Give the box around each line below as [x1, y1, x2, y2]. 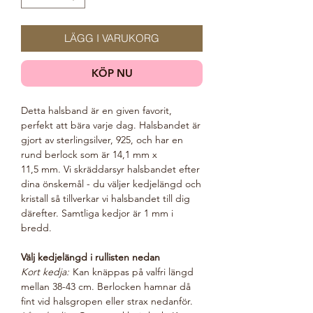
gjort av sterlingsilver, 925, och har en [21, 133, 183, 146]
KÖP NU [91, 66, 133, 80]
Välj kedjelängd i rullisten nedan [21, 251, 160, 263]
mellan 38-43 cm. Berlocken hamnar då [21, 280, 191, 293]
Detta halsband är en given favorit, [21, 104, 172, 117]
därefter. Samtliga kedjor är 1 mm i [21, 207, 173, 219]
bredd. [21, 221, 52, 234]
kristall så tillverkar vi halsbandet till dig [21, 192, 190, 205]
